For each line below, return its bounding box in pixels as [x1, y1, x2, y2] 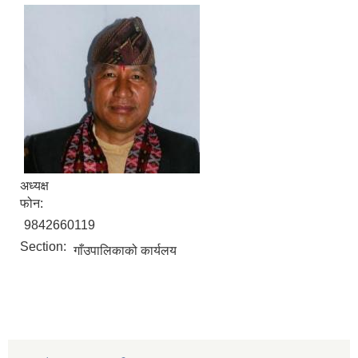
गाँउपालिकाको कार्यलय [74, 244, 177, 258]
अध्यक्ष [20, 179, 49, 193]
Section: [20, 240, 70, 254]
